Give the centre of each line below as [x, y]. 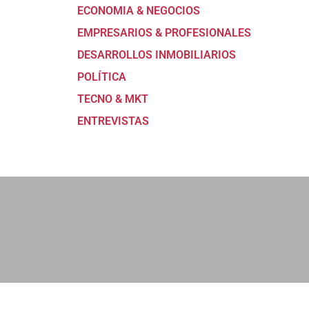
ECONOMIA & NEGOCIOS [139, 11]
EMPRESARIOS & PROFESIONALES [164, 33]
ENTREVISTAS [113, 121]
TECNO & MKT [113, 99]
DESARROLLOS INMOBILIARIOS [157, 55]
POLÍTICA [102, 77]
